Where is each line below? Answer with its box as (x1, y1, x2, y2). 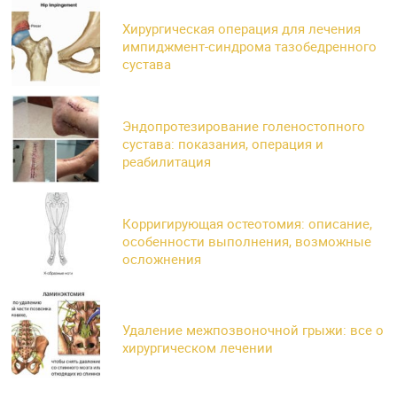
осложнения (122, 250, 202, 269)
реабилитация (122, 152, 212, 171)
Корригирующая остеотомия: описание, (122, 214, 373, 233)
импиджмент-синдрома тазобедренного (122, 37, 378, 56)
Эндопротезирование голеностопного (122, 117, 366, 136)
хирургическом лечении (122, 339, 274, 357)
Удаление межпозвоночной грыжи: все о (122, 321, 385, 339)
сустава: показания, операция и (122, 135, 324, 153)
